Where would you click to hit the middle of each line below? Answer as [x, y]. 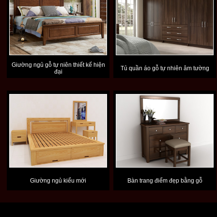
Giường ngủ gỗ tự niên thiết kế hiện [58, 65]
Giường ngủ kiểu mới [58, 181]
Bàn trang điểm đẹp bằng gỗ [165, 181]
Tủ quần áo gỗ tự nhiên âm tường [165, 68]
